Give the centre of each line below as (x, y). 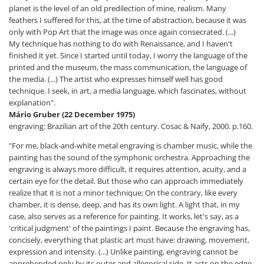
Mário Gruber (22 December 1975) (72, 115)
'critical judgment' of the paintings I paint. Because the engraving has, (129, 228)
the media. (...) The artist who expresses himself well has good (116, 79)
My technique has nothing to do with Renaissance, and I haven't (121, 44)
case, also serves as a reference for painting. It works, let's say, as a (124, 217)
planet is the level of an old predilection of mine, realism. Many (118, 9)
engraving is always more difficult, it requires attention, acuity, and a (128, 169)
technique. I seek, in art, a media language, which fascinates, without (128, 91)
